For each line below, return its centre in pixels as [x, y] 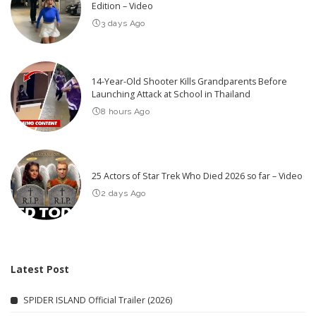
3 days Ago [123, 23]
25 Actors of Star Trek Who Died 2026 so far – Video [197, 176]
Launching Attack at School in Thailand [171, 94]
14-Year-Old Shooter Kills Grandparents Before [189, 81]
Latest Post [40, 269]
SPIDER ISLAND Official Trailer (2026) [98, 300]
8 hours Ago [126, 111]
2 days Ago [123, 193]
